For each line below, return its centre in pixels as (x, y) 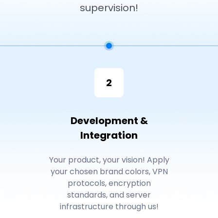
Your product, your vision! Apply (109, 160)
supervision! (109, 8)
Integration (109, 136)
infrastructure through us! (109, 207)
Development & (109, 121)
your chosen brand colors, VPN (109, 172)
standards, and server (109, 195)
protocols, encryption (109, 183)
